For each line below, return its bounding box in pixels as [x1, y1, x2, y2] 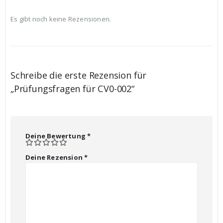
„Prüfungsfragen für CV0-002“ [10, 82, 134, 95]
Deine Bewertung [25, 131, 88, 140]
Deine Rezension [25, 153, 85, 162]
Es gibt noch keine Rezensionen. [10, 14, 111, 24]
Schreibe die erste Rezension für [10, 69, 147, 81]
